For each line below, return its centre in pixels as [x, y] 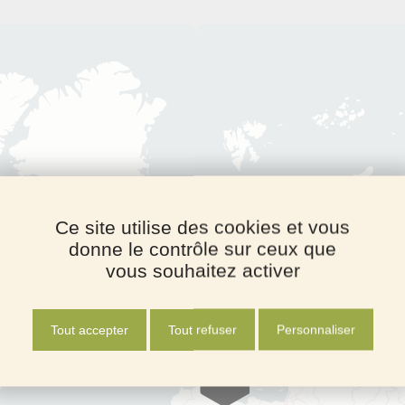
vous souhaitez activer [202, 270]
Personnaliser [316, 329]
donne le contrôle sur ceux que [202, 248]
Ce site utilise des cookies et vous [202, 226]
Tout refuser [202, 329]
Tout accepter [89, 329]
